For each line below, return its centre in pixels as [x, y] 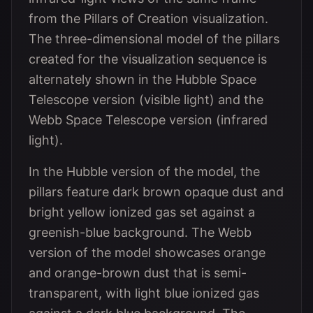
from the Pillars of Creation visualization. [148, 19]
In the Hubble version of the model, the [144, 172]
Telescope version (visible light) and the [146, 100]
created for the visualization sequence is [148, 59]
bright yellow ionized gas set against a [142, 212]
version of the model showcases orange [147, 253]
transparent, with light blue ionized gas [144, 293]
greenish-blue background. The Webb [140, 232]
